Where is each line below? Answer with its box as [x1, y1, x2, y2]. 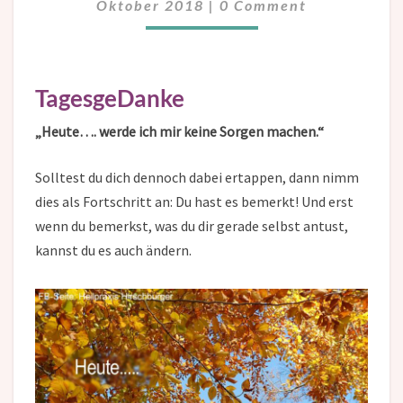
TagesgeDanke [35, 84, 184, 112]
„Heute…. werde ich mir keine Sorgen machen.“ [35, 122, 324, 140]
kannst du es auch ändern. [35, 241, 192, 259]
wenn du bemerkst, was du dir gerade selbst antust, [35, 217, 348, 235]
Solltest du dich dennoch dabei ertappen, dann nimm [35, 168, 359, 186]
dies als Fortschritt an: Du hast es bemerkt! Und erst [35, 193, 354, 210]
